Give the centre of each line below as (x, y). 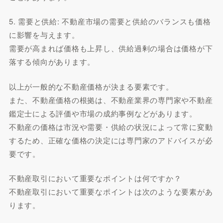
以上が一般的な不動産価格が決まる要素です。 (91, 86)
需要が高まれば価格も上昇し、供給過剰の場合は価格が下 (111, 48)
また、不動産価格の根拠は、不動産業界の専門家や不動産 (111, 100)
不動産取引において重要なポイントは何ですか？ (95, 178)
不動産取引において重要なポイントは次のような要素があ (111, 191)
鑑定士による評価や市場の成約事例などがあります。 (103, 113)
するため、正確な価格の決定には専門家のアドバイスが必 (111, 140)
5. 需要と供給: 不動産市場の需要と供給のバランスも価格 (110, 21)
